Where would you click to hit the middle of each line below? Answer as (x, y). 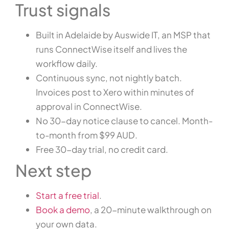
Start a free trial (67, 196)
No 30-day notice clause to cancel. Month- (124, 121)
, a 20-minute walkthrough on (151, 210)
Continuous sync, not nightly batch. (109, 78)
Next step (53, 170)
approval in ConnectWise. (89, 107)
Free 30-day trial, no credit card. (102, 150)
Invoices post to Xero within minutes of (115, 92)
